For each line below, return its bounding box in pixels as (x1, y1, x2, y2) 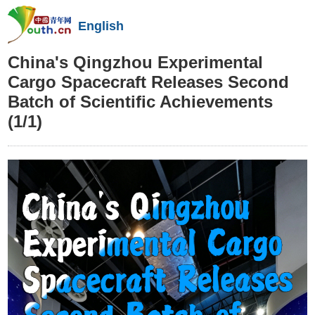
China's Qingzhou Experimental (8, 53, 264, 72)
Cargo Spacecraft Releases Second (8, 72, 290, 91)
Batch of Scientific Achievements (8, 92, 274, 111)
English (78, 19, 124, 33)
